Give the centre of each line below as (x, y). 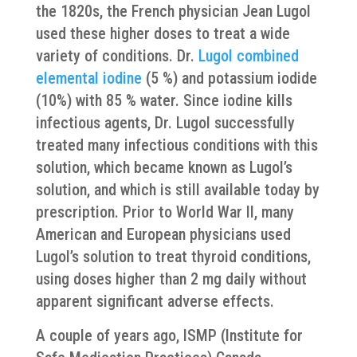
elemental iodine (88, 78)
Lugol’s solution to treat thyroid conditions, (173, 257)
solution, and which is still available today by (177, 190)
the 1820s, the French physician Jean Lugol (173, 11)
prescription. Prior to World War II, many (165, 212)
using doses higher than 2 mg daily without (171, 279)
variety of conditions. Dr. (117, 56)
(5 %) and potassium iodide (229, 78)
